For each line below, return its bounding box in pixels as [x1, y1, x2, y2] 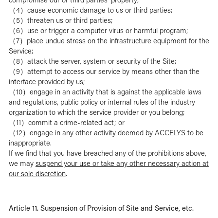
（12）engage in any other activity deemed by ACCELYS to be [8, 127, 203, 138]
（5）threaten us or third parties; [8, 15, 113, 25]
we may [8, 158, 36, 168]
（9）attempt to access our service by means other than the [8, 66, 200, 76]
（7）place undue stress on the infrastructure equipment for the [8, 36, 209, 46]
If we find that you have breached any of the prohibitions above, [8, 148, 206, 158]
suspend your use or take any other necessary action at [35, 158, 209, 168]
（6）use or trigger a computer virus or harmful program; [8, 25, 188, 36]
